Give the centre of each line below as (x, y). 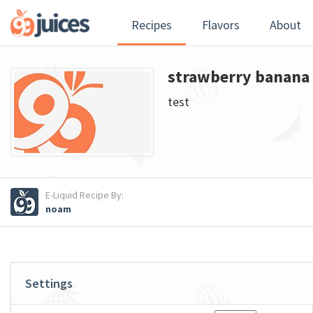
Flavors (220, 25)
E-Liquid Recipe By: (85, 195)
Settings (49, 283)
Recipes (151, 25)
